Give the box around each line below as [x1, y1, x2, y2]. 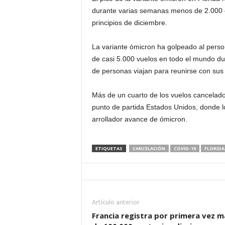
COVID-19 [173, 145, 196, 152]
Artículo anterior [91, 198, 140, 206]
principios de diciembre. [91, 19, 167, 27]
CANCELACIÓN [132, 145, 165, 152]
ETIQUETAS [95, 145, 123, 152]
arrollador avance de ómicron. [91, 115, 187, 123]
